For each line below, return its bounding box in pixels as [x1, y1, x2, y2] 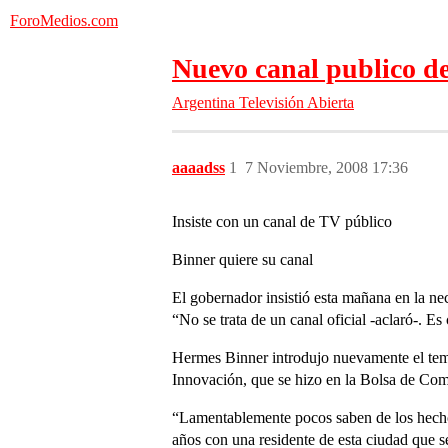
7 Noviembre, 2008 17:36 [245, 159, 408, 176]
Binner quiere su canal [172, 251, 313, 268]
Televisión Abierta [239, 94, 354, 111]
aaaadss [172, 159, 225, 176]
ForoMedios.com [10, 12, 118, 29]
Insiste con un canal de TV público [172, 213, 392, 230]
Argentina [172, 94, 235, 111]
